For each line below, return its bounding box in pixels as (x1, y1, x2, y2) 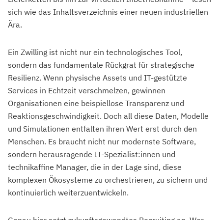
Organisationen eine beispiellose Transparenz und (8, 98, 184, 108)
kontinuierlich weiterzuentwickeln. (8, 187, 129, 197)
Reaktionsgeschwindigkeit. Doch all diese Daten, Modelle (8, 110, 209, 121)
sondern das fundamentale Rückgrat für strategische (8, 59, 194, 70)
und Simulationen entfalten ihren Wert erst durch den (8, 123, 197, 134)
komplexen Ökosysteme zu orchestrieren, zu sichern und (8, 174, 208, 185)
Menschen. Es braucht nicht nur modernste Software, (8, 136, 196, 146)
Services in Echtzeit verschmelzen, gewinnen (8, 85, 165, 95)
